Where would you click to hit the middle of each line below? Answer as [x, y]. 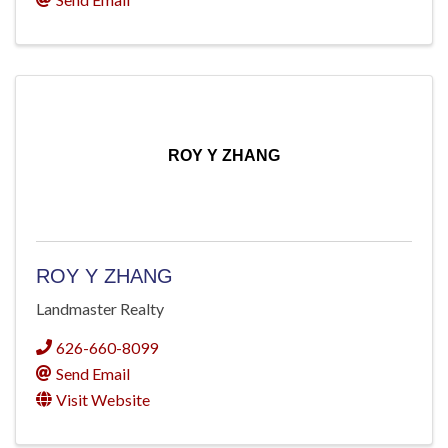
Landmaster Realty [100, 308]
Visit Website [103, 399]
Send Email [93, 373]
